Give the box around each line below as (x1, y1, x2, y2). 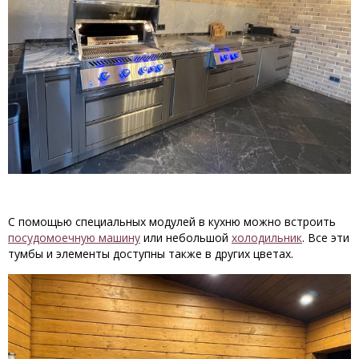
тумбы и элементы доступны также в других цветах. (8, 245, 293, 261)
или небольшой (140, 229, 232, 245)
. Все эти (302, 229, 349, 245)
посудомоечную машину (8, 229, 140, 245)
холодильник (232, 229, 302, 245)
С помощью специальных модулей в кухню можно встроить (8, 213, 336, 229)
